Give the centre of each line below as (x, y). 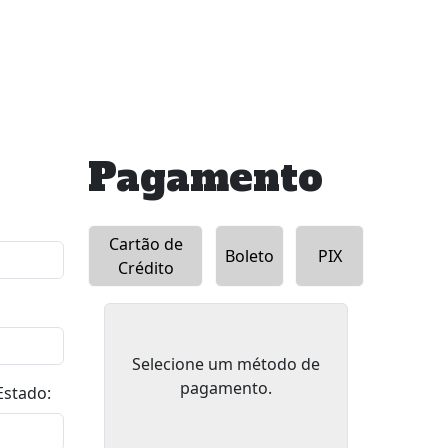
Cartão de (145, 244)
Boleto (249, 256)
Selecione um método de (226, 364)
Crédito (145, 268)
